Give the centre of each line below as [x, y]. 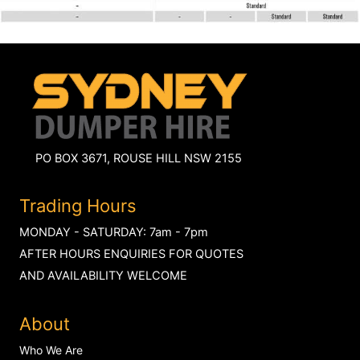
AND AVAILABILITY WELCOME [103, 276]
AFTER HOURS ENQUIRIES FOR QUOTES [131, 254]
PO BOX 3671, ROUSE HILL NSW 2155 [139, 158]
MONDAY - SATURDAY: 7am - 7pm [114, 233]
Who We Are [51, 350]
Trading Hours [78, 206]
